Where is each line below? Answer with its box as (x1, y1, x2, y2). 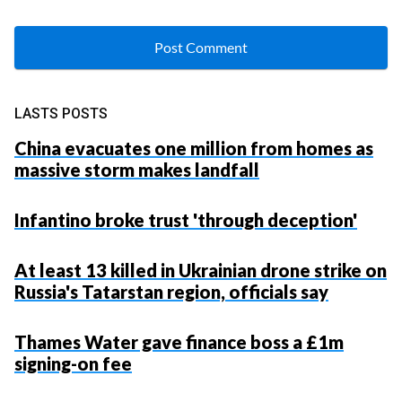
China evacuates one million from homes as (14, 136, 373, 159)
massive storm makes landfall (14, 158, 259, 180)
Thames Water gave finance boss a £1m (14, 330, 344, 353)
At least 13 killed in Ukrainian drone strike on (14, 258, 387, 281)
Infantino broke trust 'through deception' (14, 208, 357, 231)
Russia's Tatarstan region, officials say (14, 280, 328, 302)
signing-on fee (14, 352, 132, 374)
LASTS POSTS (14, 104, 108, 122)
